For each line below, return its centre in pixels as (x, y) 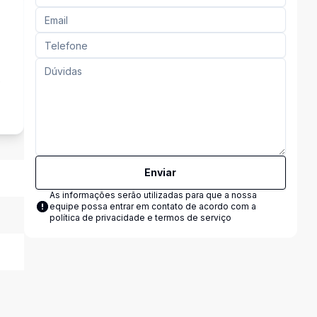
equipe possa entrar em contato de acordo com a (152, 206)
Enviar (161, 172)
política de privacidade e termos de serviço (140, 218)
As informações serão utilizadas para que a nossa (153, 195)
